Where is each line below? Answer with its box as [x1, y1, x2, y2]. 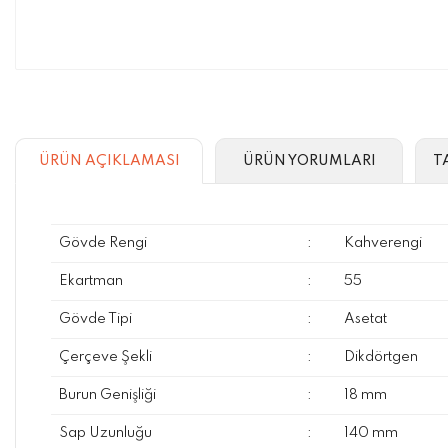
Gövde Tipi [58, 312, 132, 326]
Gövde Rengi [58, 236, 147, 250]
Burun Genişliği [58, 388, 156, 402]
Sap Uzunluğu [58, 426, 152, 440]
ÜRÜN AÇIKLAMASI [38, 153, 180, 168]
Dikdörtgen [343, 350, 418, 364]
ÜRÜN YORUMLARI [242, 153, 376, 168]
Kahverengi [343, 236, 422, 250]
